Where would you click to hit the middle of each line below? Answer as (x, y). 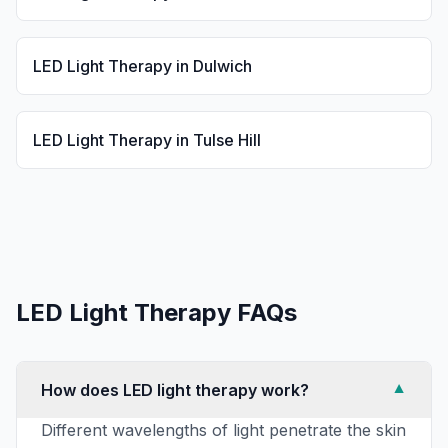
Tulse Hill (227, 140)
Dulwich (222, 66)
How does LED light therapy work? (175, 390)
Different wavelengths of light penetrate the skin (223, 430)
